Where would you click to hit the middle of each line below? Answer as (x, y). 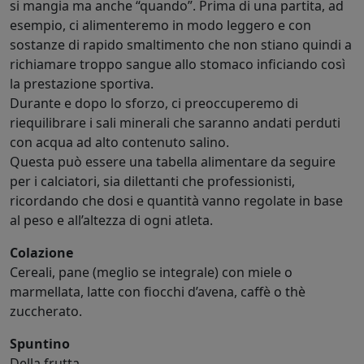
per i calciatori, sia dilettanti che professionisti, (152, 181)
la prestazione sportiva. (82, 84)
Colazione (41, 253)
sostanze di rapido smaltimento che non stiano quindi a (181, 45)
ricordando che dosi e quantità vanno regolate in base (176, 201)
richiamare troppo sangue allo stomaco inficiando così (178, 64)
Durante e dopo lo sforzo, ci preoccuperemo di (154, 103)
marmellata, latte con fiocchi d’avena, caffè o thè (158, 292)
